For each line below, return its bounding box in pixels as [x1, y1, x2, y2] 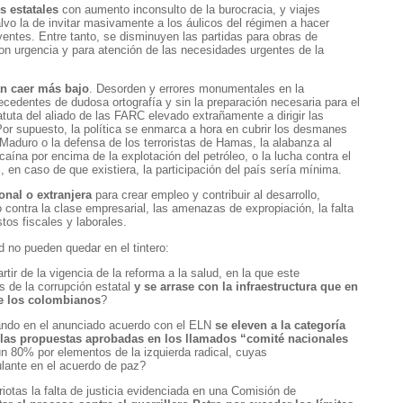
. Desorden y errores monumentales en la [89, 82, 304, 96]
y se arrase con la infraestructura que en [134, 279, 358, 293]
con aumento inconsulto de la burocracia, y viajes [58, 3, 320, 16]
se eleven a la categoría [215, 318, 345, 332]
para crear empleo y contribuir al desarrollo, [92, 188, 320, 202]
